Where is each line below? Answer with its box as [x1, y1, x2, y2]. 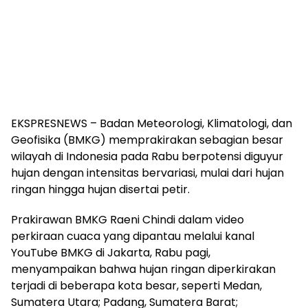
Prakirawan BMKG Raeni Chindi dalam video [11, 211, 244, 228]
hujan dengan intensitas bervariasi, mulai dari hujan [11, 164, 284, 181]
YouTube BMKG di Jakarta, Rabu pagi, [11, 244, 210, 261]
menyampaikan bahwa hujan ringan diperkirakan [11, 261, 276, 277]
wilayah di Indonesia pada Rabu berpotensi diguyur [11, 148, 283, 164]
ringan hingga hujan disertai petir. [11, 181, 190, 197]
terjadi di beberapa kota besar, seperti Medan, [11, 277, 262, 294]
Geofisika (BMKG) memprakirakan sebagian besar [11, 131, 283, 148]
